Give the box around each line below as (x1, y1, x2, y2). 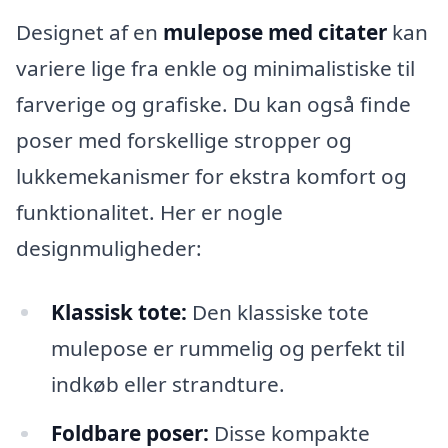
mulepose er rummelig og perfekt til (50, 333, 405, 362)
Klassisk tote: (50, 297, 187, 326)
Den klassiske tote (186, 297, 369, 326)
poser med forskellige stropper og (16, 125, 352, 154)
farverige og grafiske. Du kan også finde (16, 89, 411, 118)
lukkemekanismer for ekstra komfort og (16, 161, 407, 190)
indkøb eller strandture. (50, 369, 285, 398)
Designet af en (16, 17, 163, 46)
